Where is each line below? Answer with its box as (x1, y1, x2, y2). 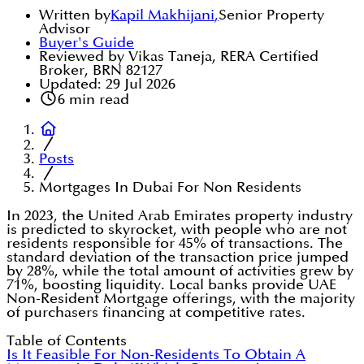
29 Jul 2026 (106, 77, 175, 92)
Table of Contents (6, 334, 127, 349)
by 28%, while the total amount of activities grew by (6, 264, 353, 279)
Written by (39, 8, 110, 23)
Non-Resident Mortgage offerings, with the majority (6, 292, 355, 306)
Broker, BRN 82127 (39, 63, 162, 78)
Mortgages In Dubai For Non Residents (39, 180, 301, 195)
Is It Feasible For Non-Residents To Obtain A (6, 348, 305, 362)
